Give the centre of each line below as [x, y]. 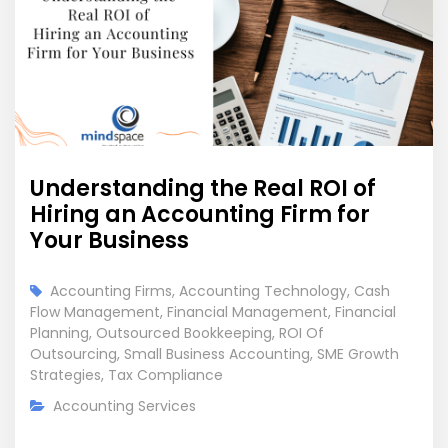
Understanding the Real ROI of [203, 189]
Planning [59, 333]
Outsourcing [73, 354]
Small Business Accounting [217, 354]
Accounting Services [124, 406]
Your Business [109, 241]
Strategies [65, 375]
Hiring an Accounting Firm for [200, 215]
